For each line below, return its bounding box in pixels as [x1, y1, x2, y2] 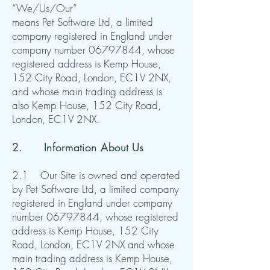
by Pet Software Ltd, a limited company [12, 182, 179, 196]
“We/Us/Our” [12, 1, 77, 15]
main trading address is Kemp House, [12, 251, 172, 265]
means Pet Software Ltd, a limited [12, 15, 153, 29]
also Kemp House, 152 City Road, [12, 98, 161, 112]
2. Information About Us [12, 140, 143, 154]
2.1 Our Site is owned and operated [12, 168, 180, 182]
